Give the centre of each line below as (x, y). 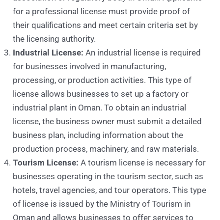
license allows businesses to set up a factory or (101, 94)
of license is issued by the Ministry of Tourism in (102, 204)
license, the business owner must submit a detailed (108, 122)
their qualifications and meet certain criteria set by (106, 25)
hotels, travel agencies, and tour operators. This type (110, 190)
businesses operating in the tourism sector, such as (108, 177)
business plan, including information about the (98, 135)
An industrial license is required (142, 53)
